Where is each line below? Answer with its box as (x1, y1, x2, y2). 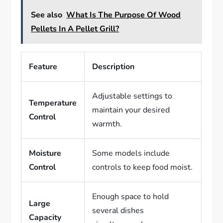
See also (31, 9, 63, 20)
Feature (29, 61, 58, 72)
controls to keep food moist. (92, 161, 193, 173)
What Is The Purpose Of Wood (66, 9, 181, 20)
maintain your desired (92, 104, 170, 115)
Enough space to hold (92, 191, 169, 202)
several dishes (92, 205, 144, 216)
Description (92, 61, 135, 72)
